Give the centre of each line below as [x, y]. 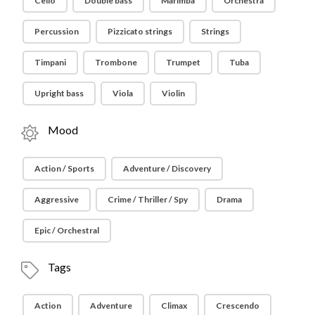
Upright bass [59, 93]
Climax [174, 305]
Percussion [57, 31]
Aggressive [57, 199]
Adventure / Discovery [167, 168]
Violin [174, 93]
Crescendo [238, 305]
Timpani [51, 62]
